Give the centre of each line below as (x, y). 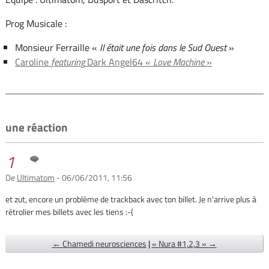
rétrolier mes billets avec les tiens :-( (69, 212)
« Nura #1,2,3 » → (184, 244)
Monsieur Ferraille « (57, 47)
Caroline (33, 62)
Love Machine (178, 62)
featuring (68, 62)
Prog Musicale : (36, 23)
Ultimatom (35, 178)
